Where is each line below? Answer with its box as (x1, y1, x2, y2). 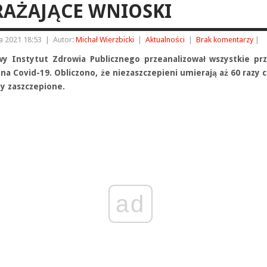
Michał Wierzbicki (76, 35, 134, 44)
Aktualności (145, 35, 185, 44)
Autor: (53, 35, 76, 44)
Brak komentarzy (196, 35, 253, 44)
